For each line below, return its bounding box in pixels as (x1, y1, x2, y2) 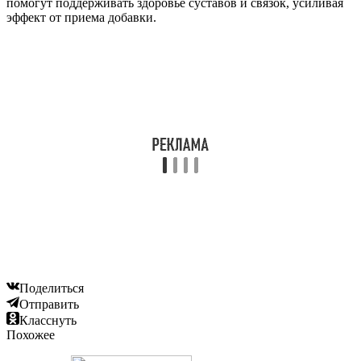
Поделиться (19, 280, 84, 295)
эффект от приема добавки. (6, 10, 156, 24)
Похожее (6, 327, 55, 342)
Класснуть (19, 313, 77, 327)
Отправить (19, 297, 79, 311)
